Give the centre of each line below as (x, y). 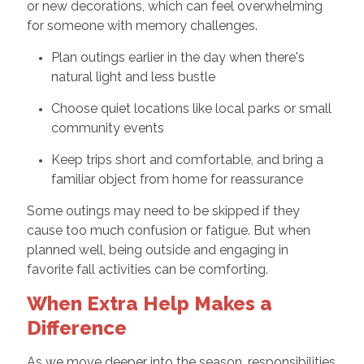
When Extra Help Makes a (149, 303)
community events (107, 128)
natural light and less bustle (133, 76)
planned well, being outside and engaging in (157, 249)
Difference (76, 327)
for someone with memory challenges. (142, 25)
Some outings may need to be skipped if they (163, 210)
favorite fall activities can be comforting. (147, 269)
